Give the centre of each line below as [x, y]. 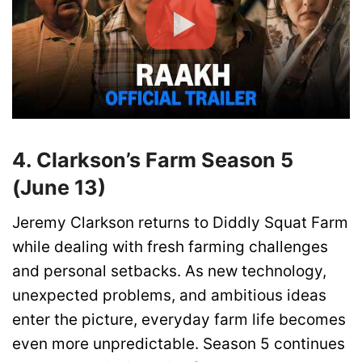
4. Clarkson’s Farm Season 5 [153, 160]
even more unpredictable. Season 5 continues [179, 344]
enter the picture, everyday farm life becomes [179, 320]
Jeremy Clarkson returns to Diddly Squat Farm [180, 223]
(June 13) [59, 187]
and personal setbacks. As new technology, [169, 271]
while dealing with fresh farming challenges [170, 247]
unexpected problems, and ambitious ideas [169, 296]
